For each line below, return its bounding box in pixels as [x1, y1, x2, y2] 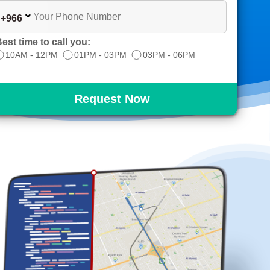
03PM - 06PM [142, 50, 195, 60]
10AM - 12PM [5, 50, 58, 60]
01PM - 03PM [74, 50, 127, 60]
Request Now [74, 92, 150, 105]
